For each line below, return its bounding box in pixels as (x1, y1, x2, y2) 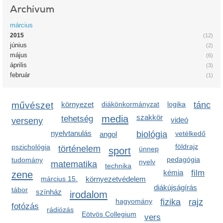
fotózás (11, 202, 39, 211)
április (10, 61, 27, 69)
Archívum (10, 3, 54, 15)
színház (36, 188, 62, 196)
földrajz (175, 142, 198, 150)
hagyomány (115, 197, 152, 205)
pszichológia (11, 143, 50, 151)
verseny (11, 116, 43, 126)
